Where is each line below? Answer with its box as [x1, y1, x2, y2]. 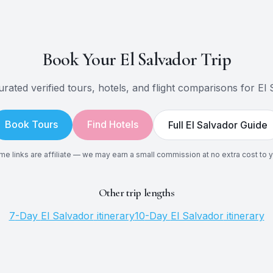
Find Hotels [87, 118, 138, 130]
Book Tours [5, 118, 58, 130]
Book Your [41, 48, 120, 71]
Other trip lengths [98, 186, 175, 199]
